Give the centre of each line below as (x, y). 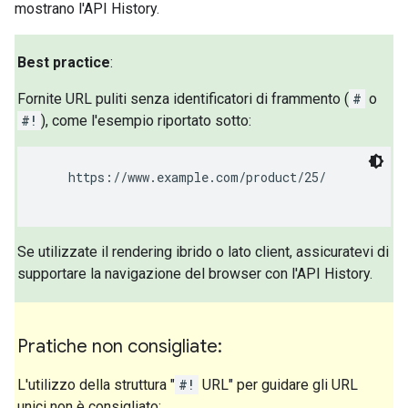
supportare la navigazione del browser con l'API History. (195, 273)
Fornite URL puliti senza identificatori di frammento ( (184, 98)
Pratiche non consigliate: (120, 347)
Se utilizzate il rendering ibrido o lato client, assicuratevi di (204, 251)
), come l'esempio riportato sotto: (147, 120)
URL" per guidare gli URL (279, 385)
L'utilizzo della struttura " (97, 385)
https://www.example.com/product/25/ (183, 177)
